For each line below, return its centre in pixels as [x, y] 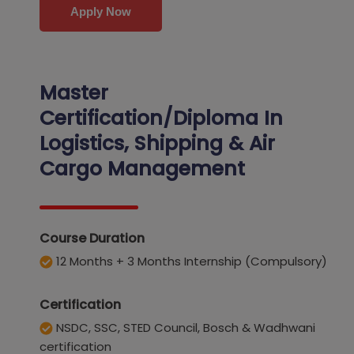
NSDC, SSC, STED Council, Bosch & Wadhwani [184, 328]
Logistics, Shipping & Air [157, 144]
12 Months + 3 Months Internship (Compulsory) [190, 262]
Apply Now [101, 12]
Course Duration [92, 239]
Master [74, 93]
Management [173, 169]
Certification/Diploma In [161, 119]
